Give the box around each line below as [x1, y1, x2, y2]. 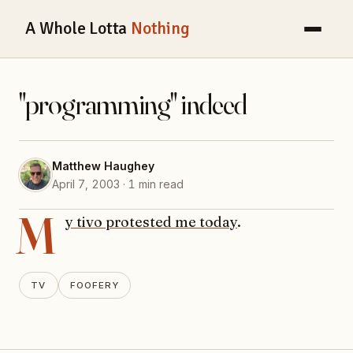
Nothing [130, 18, 190, 39]
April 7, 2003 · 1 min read [52, 177, 184, 191]
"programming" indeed [19, 87, 247, 122]
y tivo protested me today [65, 213, 237, 232]
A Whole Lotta [25, 18, 131, 39]
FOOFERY [70, 279, 119, 291]
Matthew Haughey [52, 159, 154, 173]
